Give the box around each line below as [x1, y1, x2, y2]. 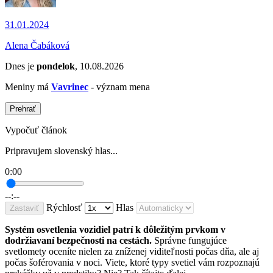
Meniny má [5, 82, 51, 93]
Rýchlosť [46, 202, 82, 213]
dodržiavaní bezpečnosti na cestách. [5, 235, 152, 246]
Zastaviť [10, 204, 39, 213]
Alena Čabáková [5, 40, 69, 51]
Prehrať [10, 104, 36, 114]
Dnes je [5, 61, 37, 72]
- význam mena [88, 82, 150, 93]
